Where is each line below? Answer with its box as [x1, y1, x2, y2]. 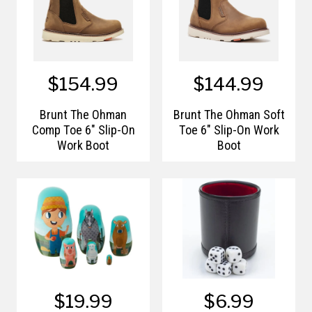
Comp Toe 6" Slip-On [31, 122, 135, 139]
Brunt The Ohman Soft [173, 107, 285, 123]
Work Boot [57, 137, 109, 154]
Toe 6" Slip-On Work [178, 122, 279, 139]
